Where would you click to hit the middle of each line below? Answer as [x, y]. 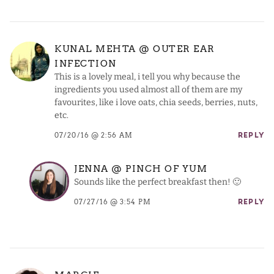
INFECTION [86, 63]
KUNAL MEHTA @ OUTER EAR [135, 49]
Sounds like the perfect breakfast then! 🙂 [157, 182]
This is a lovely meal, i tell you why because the [147, 77]
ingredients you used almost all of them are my [148, 90]
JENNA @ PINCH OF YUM [141, 168]
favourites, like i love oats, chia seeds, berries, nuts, [156, 103]
